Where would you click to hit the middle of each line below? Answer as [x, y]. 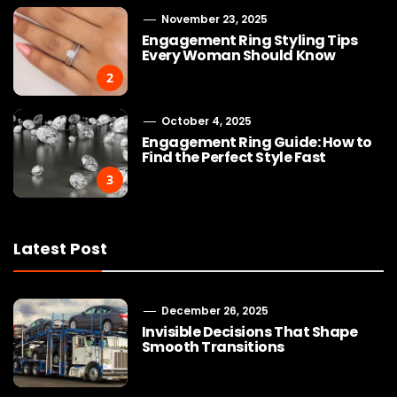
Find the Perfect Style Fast [234, 158]
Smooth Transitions [213, 347]
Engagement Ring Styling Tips [249, 41]
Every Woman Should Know [240, 56]
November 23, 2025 [213, 19]
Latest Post [60, 249]
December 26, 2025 [213, 311]
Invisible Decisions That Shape [249, 332]
